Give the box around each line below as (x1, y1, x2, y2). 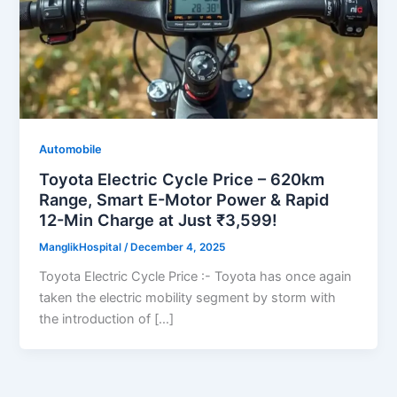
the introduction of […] (39, 311, 175, 328)
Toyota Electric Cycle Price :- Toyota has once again (39, 269, 353, 285)
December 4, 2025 (130, 241, 226, 254)
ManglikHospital (39, 241, 125, 254)
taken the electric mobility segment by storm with (39, 290, 337, 307)
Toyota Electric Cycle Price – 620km (39, 169, 325, 190)
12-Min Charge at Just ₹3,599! (39, 210, 278, 230)
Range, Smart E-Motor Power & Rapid (39, 190, 330, 210)
